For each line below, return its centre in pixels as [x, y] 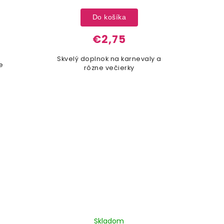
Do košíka [109, 17]
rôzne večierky [109, 67]
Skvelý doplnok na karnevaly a [109, 58]
